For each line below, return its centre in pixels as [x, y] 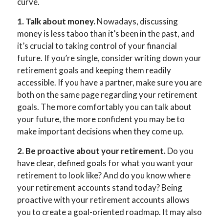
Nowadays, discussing [137, 21]
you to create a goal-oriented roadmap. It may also [109, 212]
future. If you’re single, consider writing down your [109, 58]
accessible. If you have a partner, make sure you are [109, 82]
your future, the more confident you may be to [101, 119]
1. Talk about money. [56, 21]
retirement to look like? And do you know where [104, 175]
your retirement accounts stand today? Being [100, 187]
